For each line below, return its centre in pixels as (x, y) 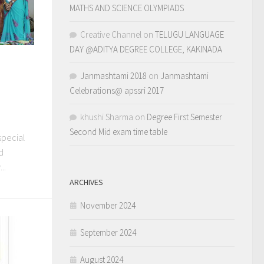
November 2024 (108, 205)
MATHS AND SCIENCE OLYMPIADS (127, 8)
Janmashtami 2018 (113, 76)
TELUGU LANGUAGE (189, 34)
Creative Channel (111, 34)
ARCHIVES (86, 182)
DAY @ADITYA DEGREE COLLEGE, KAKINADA (146, 49)
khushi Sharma (107, 117)
